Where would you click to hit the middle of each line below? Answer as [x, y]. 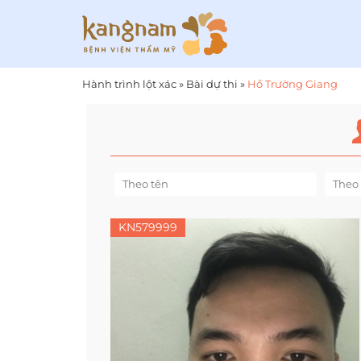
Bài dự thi [212, 84]
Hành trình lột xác [129, 84]
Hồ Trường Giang [293, 84]
